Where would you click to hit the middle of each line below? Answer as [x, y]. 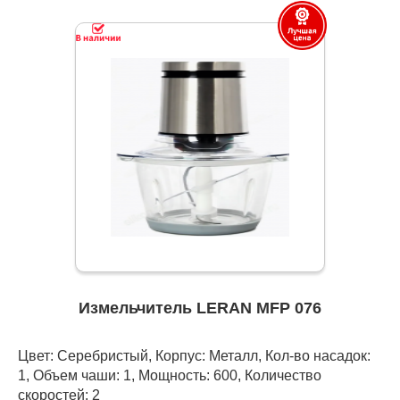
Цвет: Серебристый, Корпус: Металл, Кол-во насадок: [194, 356]
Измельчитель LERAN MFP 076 [200, 308]
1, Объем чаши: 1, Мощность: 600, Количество [170, 375]
